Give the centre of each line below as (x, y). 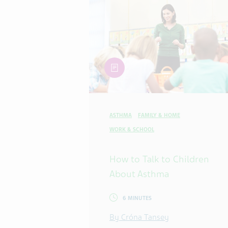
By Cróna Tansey (139, 218)
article (115, 64)
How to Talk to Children (159, 159)
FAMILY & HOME (159, 116)
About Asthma (139, 174)
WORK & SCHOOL (132, 130)
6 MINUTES (137, 198)
